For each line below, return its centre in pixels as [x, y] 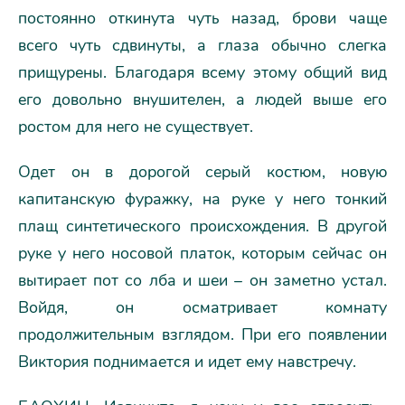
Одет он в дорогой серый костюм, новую [202, 171]
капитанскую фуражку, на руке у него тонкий [202, 198]
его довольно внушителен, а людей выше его [202, 99]
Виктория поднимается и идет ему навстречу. [187, 361]
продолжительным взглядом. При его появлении [202, 334]
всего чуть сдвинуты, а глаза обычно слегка [202, 45]
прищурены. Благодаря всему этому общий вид [202, 72]
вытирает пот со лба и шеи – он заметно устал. [202, 280]
